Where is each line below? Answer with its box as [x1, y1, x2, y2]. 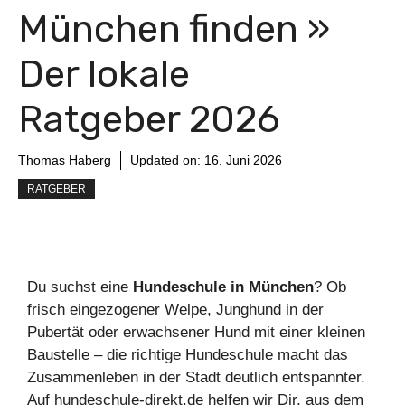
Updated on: [130, 153, 204, 168]
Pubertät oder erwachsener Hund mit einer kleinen [27, 324, 365, 342]
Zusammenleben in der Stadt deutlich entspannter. [27, 369, 365, 387]
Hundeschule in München [133, 278, 314, 297]
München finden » [18, 6, 330, 52]
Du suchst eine [27, 278, 133, 297]
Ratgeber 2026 [18, 97, 280, 143]
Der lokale [18, 52, 190, 98]
